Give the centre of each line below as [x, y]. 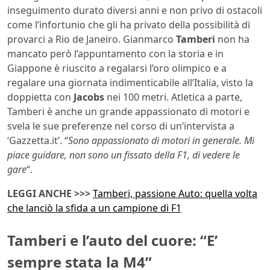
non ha [232, 39]
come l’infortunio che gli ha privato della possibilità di [129, 24]
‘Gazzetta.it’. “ [38, 140]
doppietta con [40, 97]
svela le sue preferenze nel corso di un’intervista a [121, 126]
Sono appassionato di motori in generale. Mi [161, 140]
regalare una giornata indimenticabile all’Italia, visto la [130, 82]
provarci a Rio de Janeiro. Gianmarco [92, 39]
